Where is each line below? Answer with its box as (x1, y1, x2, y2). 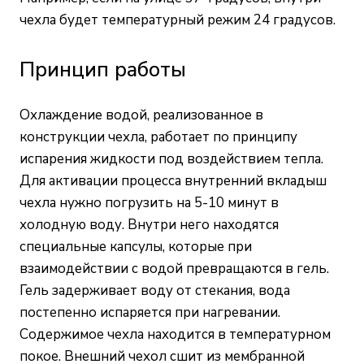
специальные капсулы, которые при (19, 236, 252, 256)
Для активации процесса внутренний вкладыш (19, 171, 327, 190)
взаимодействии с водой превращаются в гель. (19, 258, 329, 278)
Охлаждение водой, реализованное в (19, 105, 263, 124)
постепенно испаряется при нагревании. (19, 302, 280, 322)
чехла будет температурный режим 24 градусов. (19, 10, 339, 29)
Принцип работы (19, 54, 186, 84)
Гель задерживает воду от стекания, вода (19, 280, 290, 300)
